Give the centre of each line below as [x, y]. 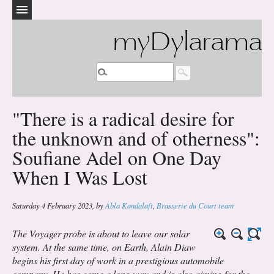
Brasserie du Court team [195, 206]
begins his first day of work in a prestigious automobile [118, 261]
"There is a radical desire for [123, 118]
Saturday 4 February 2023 [52, 206]
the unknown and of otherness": [136, 138]
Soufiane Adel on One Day [117, 157]
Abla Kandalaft [129, 206]
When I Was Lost [80, 177]
